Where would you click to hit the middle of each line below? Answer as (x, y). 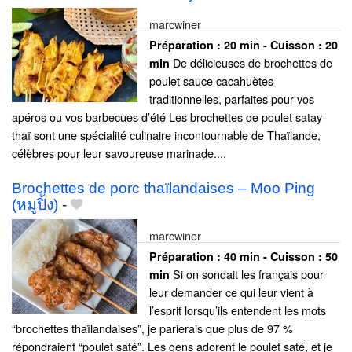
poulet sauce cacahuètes (211, 80)
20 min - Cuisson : (275, 44)
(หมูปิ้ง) (35, 205)
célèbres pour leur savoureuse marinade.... (119, 152)
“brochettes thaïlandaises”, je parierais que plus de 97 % (152, 328)
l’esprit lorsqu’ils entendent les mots (238, 310)
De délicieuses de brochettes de (251, 62)
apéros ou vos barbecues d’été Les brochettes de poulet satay (167, 116)
